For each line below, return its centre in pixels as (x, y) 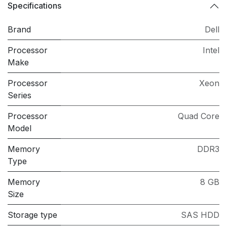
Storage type (32, 215)
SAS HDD (200, 215)
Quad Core (199, 116)
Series (20, 95)
